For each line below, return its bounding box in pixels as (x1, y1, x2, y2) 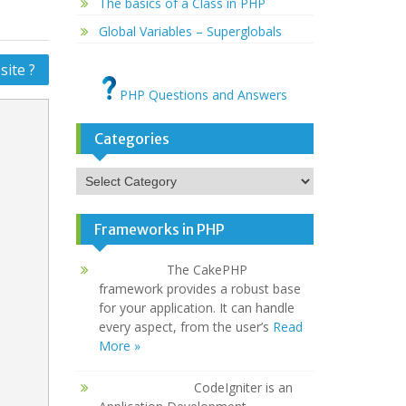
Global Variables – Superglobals (98, 23, 282, 40)
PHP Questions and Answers (115, 86, 287, 104)
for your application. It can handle (98, 299, 295, 317)
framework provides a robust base (98, 280, 301, 298)
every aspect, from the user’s (98, 318, 273, 336)
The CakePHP (166, 261, 247, 279)
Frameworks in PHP (93, 220, 225, 239)
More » (98, 337, 140, 355)
